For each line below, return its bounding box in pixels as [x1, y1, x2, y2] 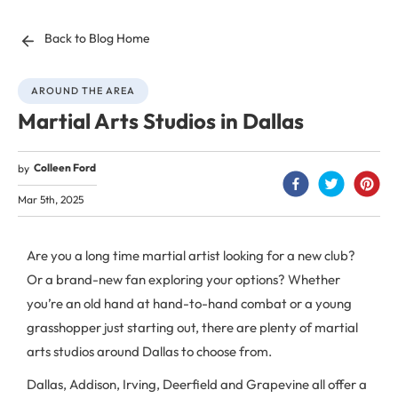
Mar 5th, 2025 [18, 193, 84, 206]
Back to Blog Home [44, 30, 150, 46]
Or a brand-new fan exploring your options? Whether [27, 271, 340, 288]
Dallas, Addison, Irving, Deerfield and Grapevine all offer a [27, 376, 367, 393]
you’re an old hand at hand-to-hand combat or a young [27, 295, 352, 312]
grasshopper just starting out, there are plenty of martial [27, 319, 358, 336]
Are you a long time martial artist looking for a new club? [27, 247, 355, 264]
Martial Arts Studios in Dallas [18, 107, 304, 134]
